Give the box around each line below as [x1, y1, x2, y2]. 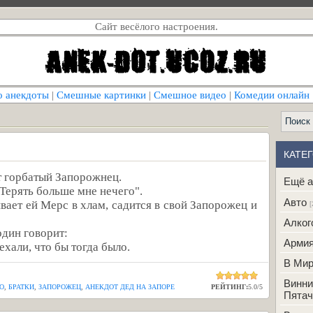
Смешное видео [154, 89, 226, 101]
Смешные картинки [57, 89, 146, 101]
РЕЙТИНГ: [211, 283, 248, 291]
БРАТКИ [8, 283, 34, 291]
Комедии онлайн [234, 89, 310, 101]
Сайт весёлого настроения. [95, 21, 218, 32]
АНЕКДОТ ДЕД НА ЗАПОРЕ [85, 283, 175, 291]
